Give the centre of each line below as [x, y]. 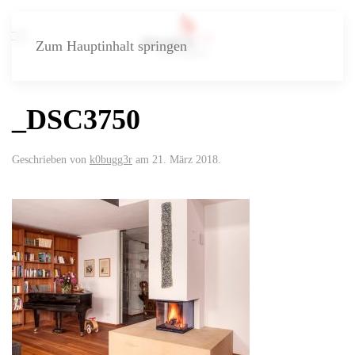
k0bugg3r [111, 160]
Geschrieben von [51, 160]
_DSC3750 [76, 120]
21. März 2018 [185, 160]
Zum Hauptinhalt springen [111, 46]
